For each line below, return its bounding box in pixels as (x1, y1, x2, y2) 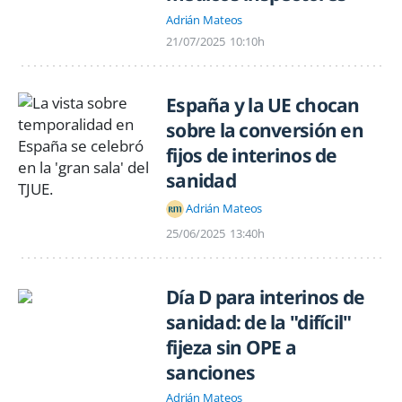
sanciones (166, 359, 256, 385)
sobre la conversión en (166, 117, 363, 143)
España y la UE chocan (166, 92, 360, 118)
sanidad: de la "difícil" (166, 309, 352, 335)
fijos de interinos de (166, 142, 337, 168)
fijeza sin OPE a (166, 334, 297, 360)
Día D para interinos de (166, 284, 365, 310)
